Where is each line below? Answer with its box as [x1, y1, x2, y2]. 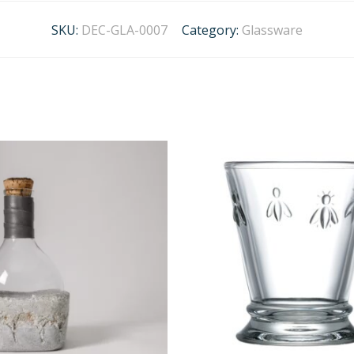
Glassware [242, 21, 303, 40]
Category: [182, 21, 242, 40]
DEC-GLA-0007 [81, 21, 168, 40]
